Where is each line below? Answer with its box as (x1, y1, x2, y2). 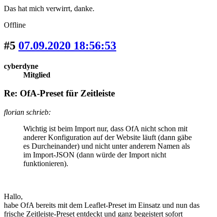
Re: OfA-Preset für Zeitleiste (4, 88, 115, 99)
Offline (4, 20, 26, 29)
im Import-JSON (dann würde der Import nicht (23, 151, 166, 159)
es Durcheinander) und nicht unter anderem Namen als (23, 142, 190, 151)
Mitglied (23, 70, 50, 79)
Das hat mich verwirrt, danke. (4, 4, 94, 13)
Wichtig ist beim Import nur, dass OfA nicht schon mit (23, 124, 187, 133)
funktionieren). (23, 159, 68, 168)
